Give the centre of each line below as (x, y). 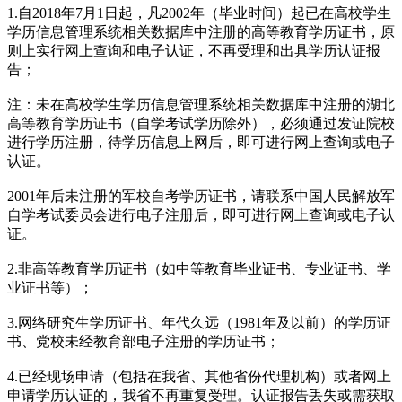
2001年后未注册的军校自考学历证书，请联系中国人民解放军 (201, 196)
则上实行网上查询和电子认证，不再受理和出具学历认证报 (194, 50)
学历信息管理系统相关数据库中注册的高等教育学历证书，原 (201, 31)
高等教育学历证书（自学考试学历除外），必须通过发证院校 (201, 123)
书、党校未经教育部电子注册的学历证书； (144, 341)
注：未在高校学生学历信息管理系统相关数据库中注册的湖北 (201, 104)
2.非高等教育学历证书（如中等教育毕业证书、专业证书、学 (199, 268)
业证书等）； (50, 287)
